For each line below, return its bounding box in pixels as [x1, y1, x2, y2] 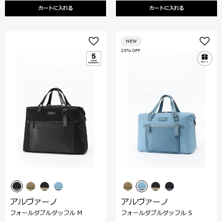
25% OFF [121, 47, 140, 54]
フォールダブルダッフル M [10, 208, 82, 218]
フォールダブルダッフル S [121, 208, 192, 218]
